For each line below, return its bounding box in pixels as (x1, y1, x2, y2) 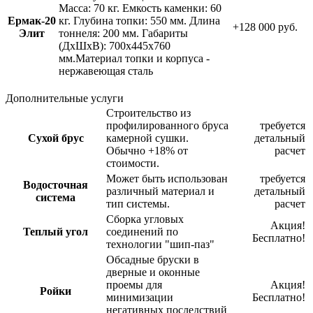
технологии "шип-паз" (106, 238, 214, 250)
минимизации (106, 291, 173, 303)
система (36, 191, 75, 203)
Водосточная (23, 178, 88, 191)
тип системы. (106, 197, 170, 210)
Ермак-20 (8, 14, 56, 27)
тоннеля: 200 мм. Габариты (59, 27, 188, 39)
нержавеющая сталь (59, 64, 153, 77)
